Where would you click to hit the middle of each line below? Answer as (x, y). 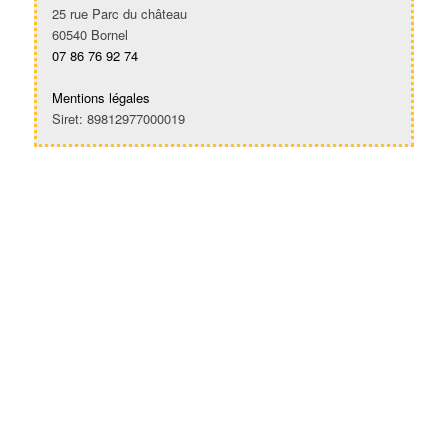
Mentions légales (100, 97)
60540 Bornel (89, 34)
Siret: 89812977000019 (118, 118)
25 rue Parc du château (119, 13)
